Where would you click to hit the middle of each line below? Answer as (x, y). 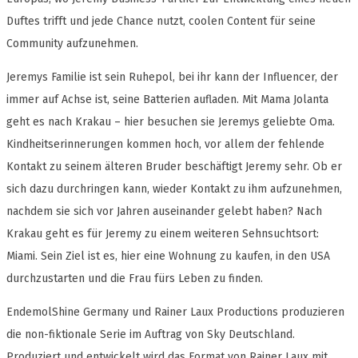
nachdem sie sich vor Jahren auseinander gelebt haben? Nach (164, 212)
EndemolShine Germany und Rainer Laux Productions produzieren (175, 312)
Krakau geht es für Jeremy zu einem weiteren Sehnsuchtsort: (163, 234)
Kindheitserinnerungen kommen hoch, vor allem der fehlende (165, 145)
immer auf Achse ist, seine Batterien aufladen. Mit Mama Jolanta (167, 100)
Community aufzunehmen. (72, 44)
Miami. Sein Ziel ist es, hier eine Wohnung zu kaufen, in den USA (168, 257)
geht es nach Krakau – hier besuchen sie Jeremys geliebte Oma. (171, 122)
